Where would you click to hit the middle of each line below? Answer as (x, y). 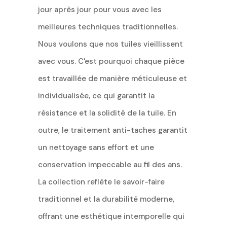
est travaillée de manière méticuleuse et (112, 78)
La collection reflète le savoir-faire (101, 182)
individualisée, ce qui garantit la (96, 96)
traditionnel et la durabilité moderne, (106, 199)
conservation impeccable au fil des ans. (110, 164)
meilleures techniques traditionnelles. (108, 27)
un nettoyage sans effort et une (96, 147)
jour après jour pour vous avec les (100, 9)
